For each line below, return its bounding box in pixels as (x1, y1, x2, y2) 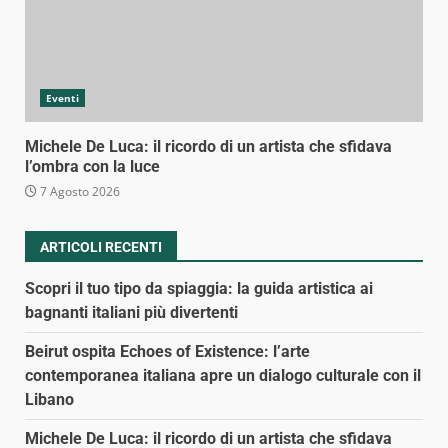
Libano (25, 389, 74, 409)
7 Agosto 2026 (37, 182, 120, 200)
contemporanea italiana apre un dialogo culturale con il (25, 365, 421, 385)
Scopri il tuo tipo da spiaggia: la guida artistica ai (25, 278, 373, 298)
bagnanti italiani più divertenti (25, 302, 238, 322)
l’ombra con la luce (25, 156, 160, 176)
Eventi (46, 90, 79, 105)
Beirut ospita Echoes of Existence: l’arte (25, 341, 310, 361)
